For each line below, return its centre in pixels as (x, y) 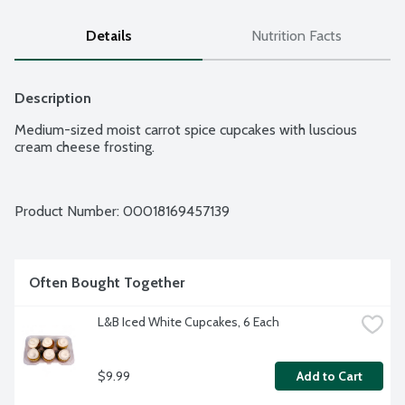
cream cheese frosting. (85, 147)
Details (108, 36)
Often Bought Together (107, 283)
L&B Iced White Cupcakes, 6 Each (188, 322)
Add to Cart (329, 377)
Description (53, 99)
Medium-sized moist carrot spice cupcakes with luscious (186, 130)
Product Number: (69, 212)
